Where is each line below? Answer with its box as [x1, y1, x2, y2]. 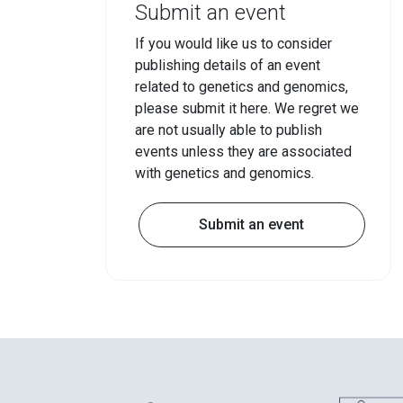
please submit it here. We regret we [135, 100, 359, 117]
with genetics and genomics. [135, 165, 314, 182]
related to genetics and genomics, [135, 78, 348, 95]
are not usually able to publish [135, 121, 322, 139]
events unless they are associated [135, 143, 352, 160]
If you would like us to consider [135, 35, 332, 52]
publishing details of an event [135, 57, 320, 74]
